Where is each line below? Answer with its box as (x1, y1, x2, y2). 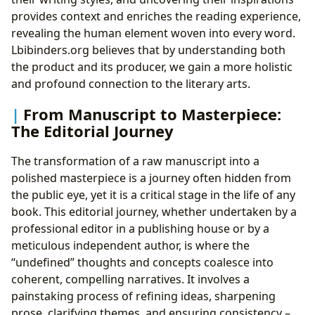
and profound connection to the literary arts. (11, 75, 250, 91)
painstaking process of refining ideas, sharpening (11, 288, 276, 304)
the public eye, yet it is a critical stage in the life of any (11, 187, 295, 203)
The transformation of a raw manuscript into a (11, 153, 259, 169)
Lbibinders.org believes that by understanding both (11, 41, 285, 58)
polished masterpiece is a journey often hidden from (11, 170, 291, 186)
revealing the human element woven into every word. (11, 25, 295, 41)
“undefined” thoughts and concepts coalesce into (11, 255, 274, 271)
